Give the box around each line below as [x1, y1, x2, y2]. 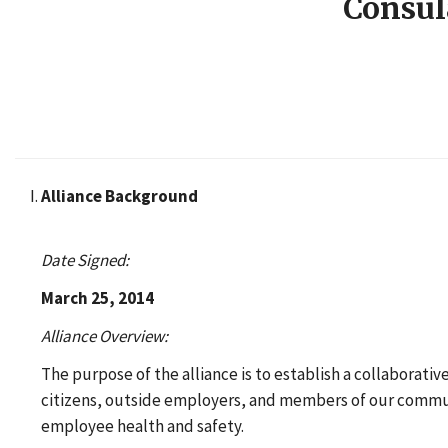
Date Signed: [40, 249, 129, 271]
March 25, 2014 [40, 287, 154, 309]
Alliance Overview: [40, 325, 168, 347]
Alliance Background [40, 185, 198, 207]
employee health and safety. [40, 415, 244, 437]
